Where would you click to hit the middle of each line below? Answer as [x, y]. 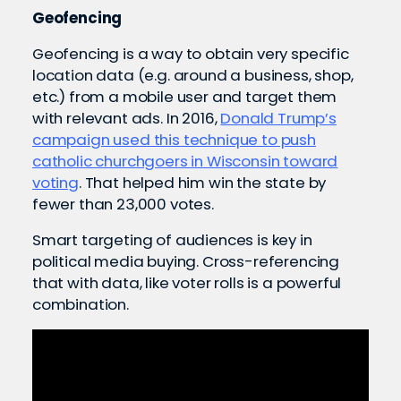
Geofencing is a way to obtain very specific [191, 53]
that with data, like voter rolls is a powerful [187, 282]
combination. [82, 304]
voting [55, 182]
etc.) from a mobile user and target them [185, 96]
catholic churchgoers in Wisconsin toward [185, 161]
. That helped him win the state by [203, 182]
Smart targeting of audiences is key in [172, 239]
